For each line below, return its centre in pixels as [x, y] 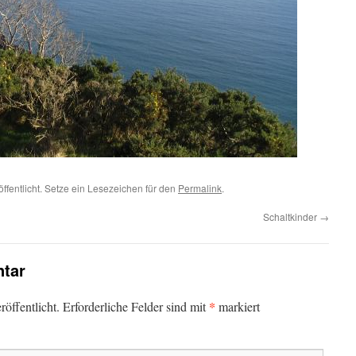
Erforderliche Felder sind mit [136, 306]
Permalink [200, 188]
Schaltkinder [291, 217]
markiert [238, 306]
